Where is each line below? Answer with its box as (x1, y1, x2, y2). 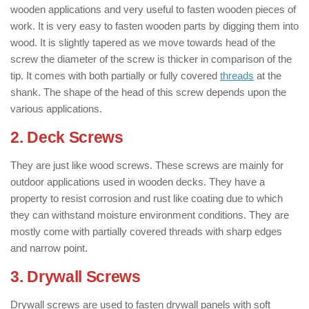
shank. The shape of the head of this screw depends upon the (10, 86, 286, 98)
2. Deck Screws (10, 129, 123, 146)
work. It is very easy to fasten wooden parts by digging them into (10, 20, 299, 32)
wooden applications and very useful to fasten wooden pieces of (10, 3, 296, 15)
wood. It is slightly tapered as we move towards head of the (10, 37, 275, 48)
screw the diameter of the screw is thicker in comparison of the (10, 53, 292, 65)
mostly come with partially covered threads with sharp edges (10, 226, 282, 237)
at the (254, 70, 281, 81)
